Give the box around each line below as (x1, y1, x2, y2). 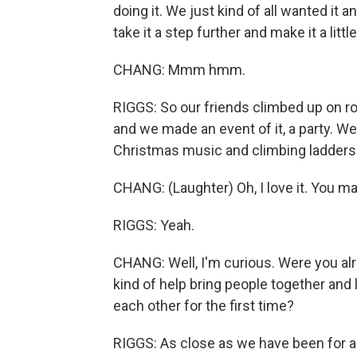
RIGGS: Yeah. (113, 217, 194, 233)
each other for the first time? (113, 297, 294, 314)
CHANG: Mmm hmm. (113, 61, 245, 78)
